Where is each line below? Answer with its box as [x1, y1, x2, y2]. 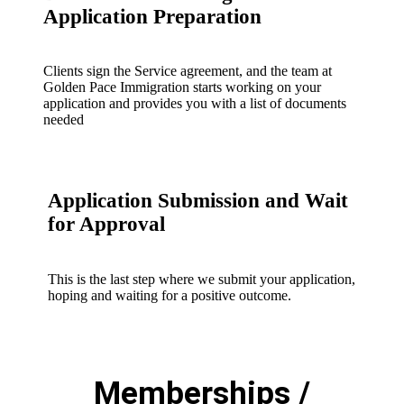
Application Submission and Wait [48, 189, 348, 213]
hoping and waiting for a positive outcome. [48, 287, 291, 303]
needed [43, 111, 84, 127]
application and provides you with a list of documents [43, 95, 346, 111]
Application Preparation [43, 5, 262, 28]
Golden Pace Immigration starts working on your [43, 78, 321, 95]
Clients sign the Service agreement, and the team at [43, 62, 332, 78]
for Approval [48, 213, 165, 236]
